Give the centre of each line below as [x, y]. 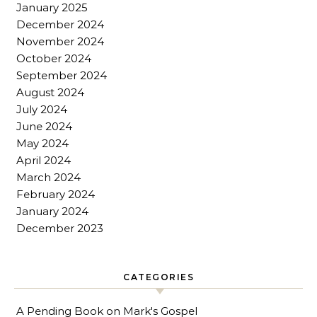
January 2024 [52, 212]
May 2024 [42, 144]
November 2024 [60, 42]
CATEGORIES [158, 277]
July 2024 [42, 110]
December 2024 [60, 25]
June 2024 [44, 127]
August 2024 [50, 93]
